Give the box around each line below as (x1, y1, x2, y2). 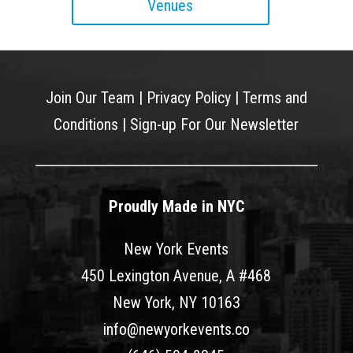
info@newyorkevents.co (102, 320, 250, 340)
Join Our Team (45, 88, 135, 108)
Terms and (242, 88, 307, 108)
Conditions (54, 115, 119, 135)
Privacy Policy (146, 88, 231, 108)
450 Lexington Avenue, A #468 (81, 266, 272, 286)
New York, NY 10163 (112, 293, 240, 313)
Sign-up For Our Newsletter (130, 115, 299, 135)
